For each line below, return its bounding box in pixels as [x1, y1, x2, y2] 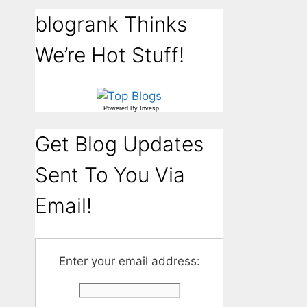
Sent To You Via [35, 162, 185, 187]
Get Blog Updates [35, 131, 204, 156]
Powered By [103, 104, 140, 112]
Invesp [140, 104, 159, 112]
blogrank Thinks [35, 12, 187, 37]
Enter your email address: [58, 254, 200, 268]
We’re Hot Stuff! [35, 42, 184, 68]
